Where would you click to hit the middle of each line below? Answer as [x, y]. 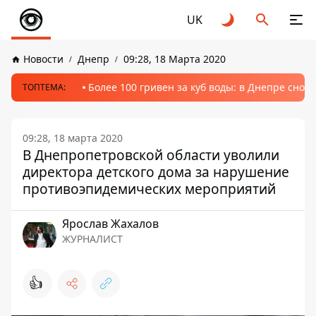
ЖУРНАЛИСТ [92, 239]
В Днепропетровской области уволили [151, 155]
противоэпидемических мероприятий [149, 189]
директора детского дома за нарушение [156, 172]
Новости [43, 59]
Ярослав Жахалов [110, 224]
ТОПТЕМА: [44, 87]
